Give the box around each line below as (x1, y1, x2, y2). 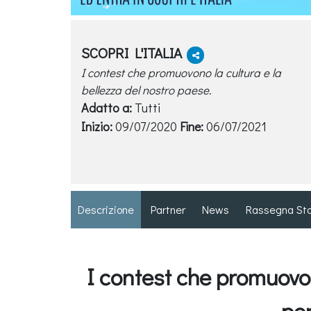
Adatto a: (81, 99, 132, 116)
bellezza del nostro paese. (81, 81, 211, 98)
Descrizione (78, 201, 134, 217)
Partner (151, 201, 185, 217)
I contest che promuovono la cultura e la (81, 64, 281, 81)
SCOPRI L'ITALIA (81, 42, 185, 62)
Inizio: (81, 117, 112, 135)
